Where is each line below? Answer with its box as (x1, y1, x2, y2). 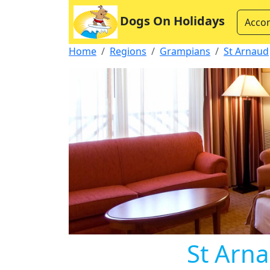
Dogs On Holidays (120, 12, 225, 29)
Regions (110, 45, 146, 58)
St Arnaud (224, 45, 269, 58)
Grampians (160, 45, 210, 58)
